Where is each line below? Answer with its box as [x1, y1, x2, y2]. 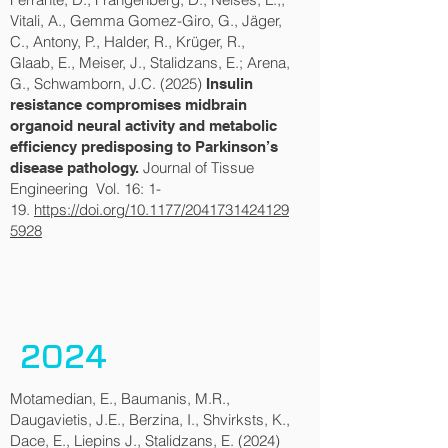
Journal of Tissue [139, 158, 254, 177]
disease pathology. [10, 159, 139, 176]
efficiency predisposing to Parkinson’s [10, 138, 278, 155]
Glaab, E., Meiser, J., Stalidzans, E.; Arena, [10, 53, 290, 72]
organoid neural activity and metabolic [10, 117, 277, 134]
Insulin [206, 75, 253, 92]
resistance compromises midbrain [10, 96, 247, 113]
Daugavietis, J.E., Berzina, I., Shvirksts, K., [10, 410, 290, 429]
